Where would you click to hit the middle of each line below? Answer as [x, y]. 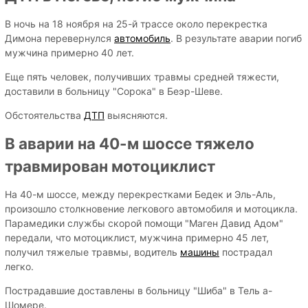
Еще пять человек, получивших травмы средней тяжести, [142, 77]
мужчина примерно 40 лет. [69, 53]
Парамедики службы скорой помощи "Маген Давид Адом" [144, 223]
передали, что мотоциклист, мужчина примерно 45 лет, [137, 238]
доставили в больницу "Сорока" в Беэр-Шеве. [114, 91]
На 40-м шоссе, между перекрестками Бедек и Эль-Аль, [140, 195]
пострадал [246, 252]
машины [200, 252]
